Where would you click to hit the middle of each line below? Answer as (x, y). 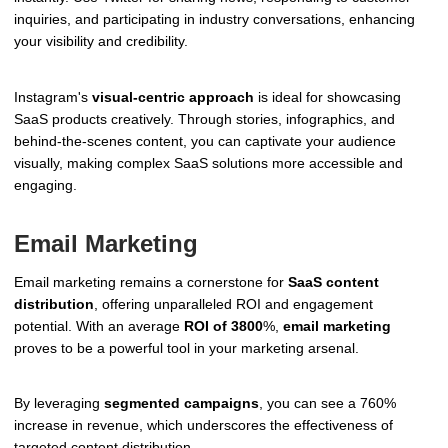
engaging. (45, 184)
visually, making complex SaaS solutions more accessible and (208, 162)
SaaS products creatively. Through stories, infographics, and (204, 118)
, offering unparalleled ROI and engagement (233, 303)
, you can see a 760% (327, 403)
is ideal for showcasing (327, 96)
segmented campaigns (181, 403)
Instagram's (53, 96)
